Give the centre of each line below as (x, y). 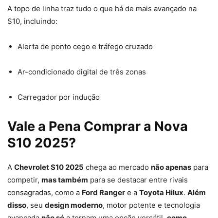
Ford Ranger (103, 193)
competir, (24, 180)
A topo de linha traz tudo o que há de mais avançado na (102, 9)
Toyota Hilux (161, 193)
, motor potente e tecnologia (151, 205)
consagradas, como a (45, 193)
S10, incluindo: (32, 21)
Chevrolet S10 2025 (49, 167)
